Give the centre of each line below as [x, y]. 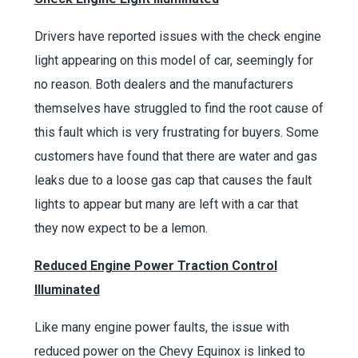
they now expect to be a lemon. [121, 229]
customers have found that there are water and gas [175, 157]
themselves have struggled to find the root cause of [179, 109]
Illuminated [67, 290]
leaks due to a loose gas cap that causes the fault [173, 181]
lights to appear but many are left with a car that [166, 205]
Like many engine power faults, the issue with [161, 328]
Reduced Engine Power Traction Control [155, 266]
